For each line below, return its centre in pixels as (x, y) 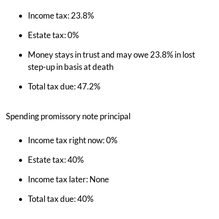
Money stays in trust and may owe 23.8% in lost (111, 55)
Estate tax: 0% (53, 35)
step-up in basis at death (71, 67)
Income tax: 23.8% (61, 15)
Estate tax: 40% (56, 160)
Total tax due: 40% (61, 199)
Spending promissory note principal (68, 116)
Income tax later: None (68, 179)
